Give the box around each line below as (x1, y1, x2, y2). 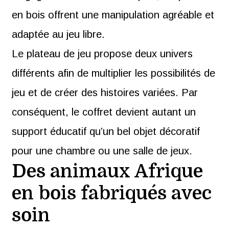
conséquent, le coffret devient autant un (12, 106, 196, 118)
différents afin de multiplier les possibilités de (12, 67, 216, 79)
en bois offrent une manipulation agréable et (12, 9, 215, 20)
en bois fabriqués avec (12, 182, 212, 204)
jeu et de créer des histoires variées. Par (12, 86, 198, 98)
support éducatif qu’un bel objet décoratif (12, 125, 200, 137)
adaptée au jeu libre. (12, 28, 105, 40)
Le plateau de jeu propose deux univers (12, 48, 193, 59)
